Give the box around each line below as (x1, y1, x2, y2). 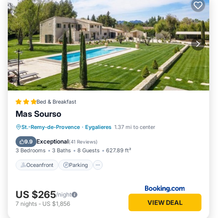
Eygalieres (85, 124, 111, 130)
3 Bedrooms (16, 147, 46, 154)
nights (20, 200, 37, 207)
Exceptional (36, 138, 69, 145)
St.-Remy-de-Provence (21, 124, 80, 130)
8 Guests (77, 147, 100, 154)
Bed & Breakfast (36, 98, 76, 105)
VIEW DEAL (147, 198, 182, 206)
